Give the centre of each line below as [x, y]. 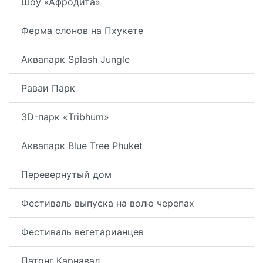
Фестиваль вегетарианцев [82, 232]
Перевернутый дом [66, 174]
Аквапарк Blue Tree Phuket [82, 145]
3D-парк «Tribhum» [65, 117]
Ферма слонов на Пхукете [82, 30]
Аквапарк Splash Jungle [75, 59]
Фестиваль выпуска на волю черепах [108, 203]
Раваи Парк [48, 88]
